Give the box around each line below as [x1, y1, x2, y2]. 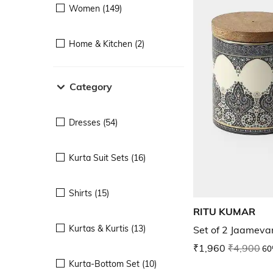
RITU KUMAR [193, 205, 255, 218]
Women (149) [69, 2, 122, 14]
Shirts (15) [69, 187, 109, 199]
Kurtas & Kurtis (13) [69, 222, 146, 234]
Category [69, 80, 112, 93]
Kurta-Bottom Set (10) [69, 258, 157, 269]
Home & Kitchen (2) [69, 38, 144, 49]
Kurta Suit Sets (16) [69, 152, 146, 163]
